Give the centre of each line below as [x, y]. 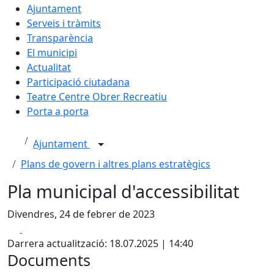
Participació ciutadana [78, 82]
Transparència [60, 38]
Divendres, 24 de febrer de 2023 [81, 214]
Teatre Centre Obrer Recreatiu [97, 96]
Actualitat [49, 67]
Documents [49, 260]
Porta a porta [58, 111]
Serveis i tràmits [64, 23]
